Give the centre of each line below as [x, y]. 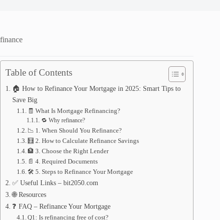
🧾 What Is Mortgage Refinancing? [74, 111]
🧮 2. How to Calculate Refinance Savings [83, 141]
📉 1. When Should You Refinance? [75, 130]
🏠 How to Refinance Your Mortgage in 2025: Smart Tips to [96, 88]
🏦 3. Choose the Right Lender [68, 151]
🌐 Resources [29, 194]
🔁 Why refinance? [63, 121]
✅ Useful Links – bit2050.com [55, 183]
